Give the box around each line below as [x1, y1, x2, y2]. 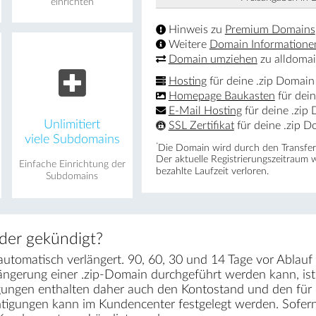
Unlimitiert [44, 118, 101, 130]
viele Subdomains [24, 133, 120, 145]
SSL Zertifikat [168, 119, 234, 131]
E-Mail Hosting [168, 104, 242, 116]
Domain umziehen [168, 53, 257, 65]
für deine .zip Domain [206, 75, 315, 87]
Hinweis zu [165, 23, 225, 35]
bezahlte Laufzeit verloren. [155, 166, 269, 177]
